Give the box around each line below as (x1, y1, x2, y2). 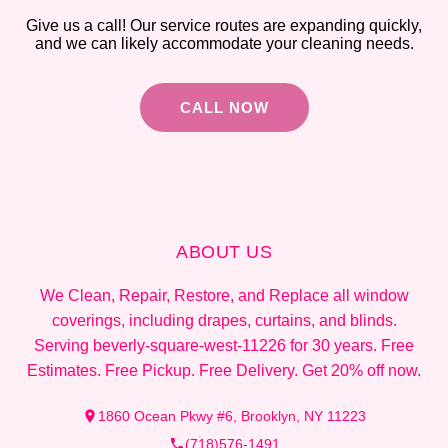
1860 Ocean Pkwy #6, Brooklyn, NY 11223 (98, 408, 366, 425)
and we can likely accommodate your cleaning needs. (34, 35, 414, 53)
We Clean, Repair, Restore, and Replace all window (39, 287, 409, 305)
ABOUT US (176, 242, 272, 263)
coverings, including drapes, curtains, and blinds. (51, 312, 397, 330)
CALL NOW (179, 99, 269, 117)
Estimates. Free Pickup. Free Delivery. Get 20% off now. (27, 362, 421, 380)
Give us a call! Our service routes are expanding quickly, (26, 17, 422, 35)
